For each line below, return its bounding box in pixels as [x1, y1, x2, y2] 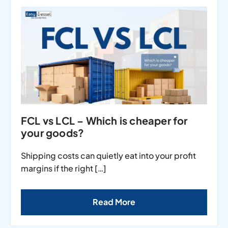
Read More [93, 196, 135, 207]
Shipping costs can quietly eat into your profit [21, 150, 196, 161]
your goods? [21, 126, 84, 139]
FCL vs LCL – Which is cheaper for [21, 113, 188, 127]
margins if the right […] [21, 162, 106, 174]
